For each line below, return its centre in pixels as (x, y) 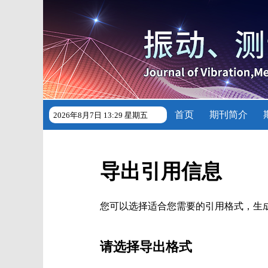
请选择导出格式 (146, 247)
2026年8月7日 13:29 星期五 (100, 115)
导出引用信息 (161, 171)
